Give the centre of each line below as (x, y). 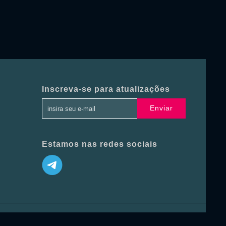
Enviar (161, 108)
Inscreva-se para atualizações (106, 89)
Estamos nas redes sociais (100, 144)
